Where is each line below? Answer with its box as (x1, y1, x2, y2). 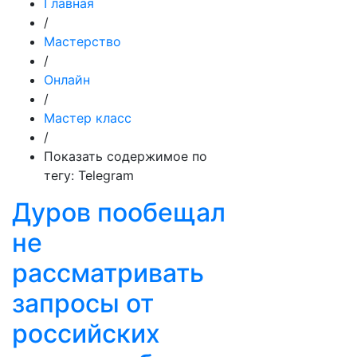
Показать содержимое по (44, 148, 207, 164)
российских (12, 318, 160, 349)
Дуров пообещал (12, 197, 226, 228)
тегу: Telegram (44, 167, 134, 183)
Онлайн (44, 72, 90, 88)
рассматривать (12, 257, 204, 288)
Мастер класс (44, 110, 131, 126)
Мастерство (44, 33, 121, 49)
